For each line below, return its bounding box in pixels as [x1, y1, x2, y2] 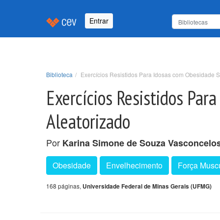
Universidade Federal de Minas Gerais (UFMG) [82, 182, 212, 191]
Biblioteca [46, 70, 73, 79]
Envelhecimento [106, 159, 163, 171]
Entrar [89, 16, 109, 26]
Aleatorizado [46, 108, 130, 134]
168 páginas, [46, 181, 82, 190]
